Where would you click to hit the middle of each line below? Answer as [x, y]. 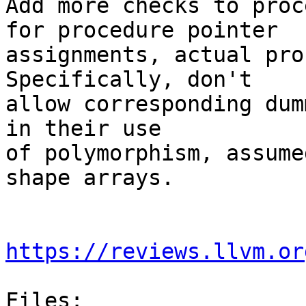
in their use [90, 129]
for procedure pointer [142, 30]
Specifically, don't [129, 80]
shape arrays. [90, 178]
